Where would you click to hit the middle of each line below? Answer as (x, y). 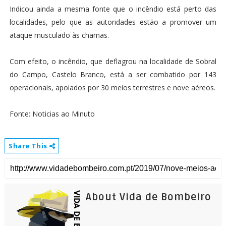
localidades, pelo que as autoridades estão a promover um (113, 22)
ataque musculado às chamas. (59, 35)
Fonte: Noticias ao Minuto (52, 114)
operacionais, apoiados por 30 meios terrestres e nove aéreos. (112, 88)
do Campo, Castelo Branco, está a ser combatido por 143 (113, 74)
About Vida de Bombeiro (148, 197)
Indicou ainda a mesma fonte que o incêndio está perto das (113, 9)
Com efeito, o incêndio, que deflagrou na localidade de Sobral (113, 61)
